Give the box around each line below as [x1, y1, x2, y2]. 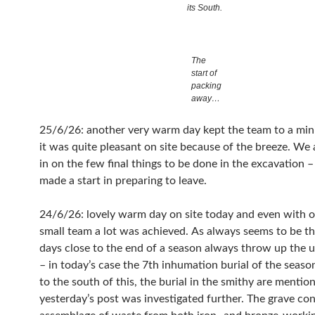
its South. [187, 3, 222, 13]
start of [191, 68, 217, 78]
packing [191, 81, 221, 91]
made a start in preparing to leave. [39, 175, 207, 186]
